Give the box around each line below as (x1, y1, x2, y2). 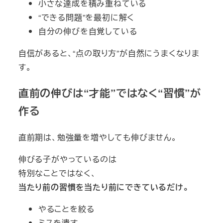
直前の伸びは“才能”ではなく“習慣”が (18, 86, 201, 101)
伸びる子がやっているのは (18, 153, 117, 165)
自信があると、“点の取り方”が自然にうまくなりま (18, 47, 200, 59)
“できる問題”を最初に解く (38, 11, 135, 23)
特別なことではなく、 (18, 167, 97, 179)
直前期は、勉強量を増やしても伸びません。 (18, 131, 177, 143)
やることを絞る (38, 203, 95, 215)
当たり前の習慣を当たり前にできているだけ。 (18, 181, 189, 193)
